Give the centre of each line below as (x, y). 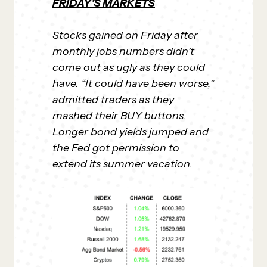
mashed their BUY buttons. (119, 116)
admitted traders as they (113, 100)
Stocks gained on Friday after (125, 35)
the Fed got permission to (116, 148)
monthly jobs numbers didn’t (123, 51)
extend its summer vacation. (122, 164)
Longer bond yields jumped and (131, 132)
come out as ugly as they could (129, 67)
